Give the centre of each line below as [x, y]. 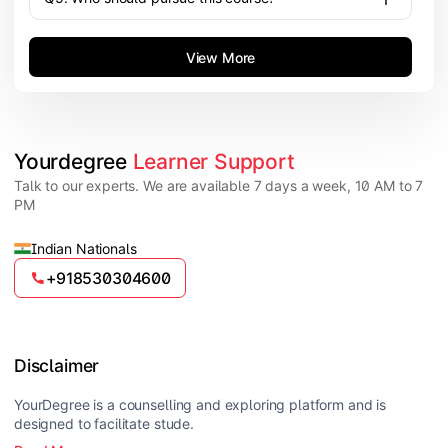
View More [220, 57]
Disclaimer [57, 366]
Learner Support [213, 162]
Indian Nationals [83, 249]
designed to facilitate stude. [104, 423]
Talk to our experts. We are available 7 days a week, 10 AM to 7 [219, 186]
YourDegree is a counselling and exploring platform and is [200, 404]
